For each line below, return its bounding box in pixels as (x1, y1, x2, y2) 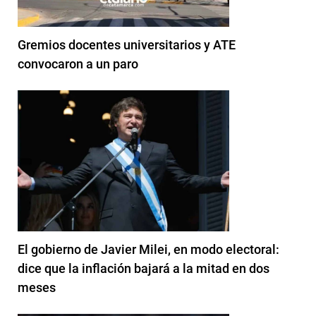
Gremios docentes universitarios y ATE (18, 37, 236, 52)
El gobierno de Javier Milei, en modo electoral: (18, 241, 279, 257)
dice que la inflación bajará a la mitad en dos (18, 260, 269, 276)
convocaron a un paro (18, 56, 138, 71)
